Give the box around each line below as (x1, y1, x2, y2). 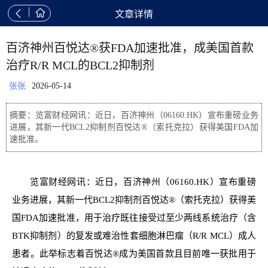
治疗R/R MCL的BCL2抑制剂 (6, 59, 154, 72)
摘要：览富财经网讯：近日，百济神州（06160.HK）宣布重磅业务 (10, 111, 258, 120)
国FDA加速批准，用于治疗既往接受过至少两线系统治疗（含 (12, 213, 256, 223)
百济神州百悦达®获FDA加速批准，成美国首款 (6, 41, 254, 54)
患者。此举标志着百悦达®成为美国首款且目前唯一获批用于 (12, 249, 256, 258)
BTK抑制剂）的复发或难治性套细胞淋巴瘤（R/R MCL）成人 (12, 231, 256, 240)
